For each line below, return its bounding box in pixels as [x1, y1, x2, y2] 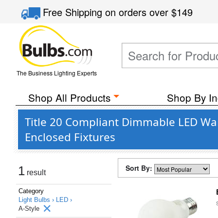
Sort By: [126, 163, 154, 173]
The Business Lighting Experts [16, 69, 97, 77]
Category [18, 187, 44, 195]
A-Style [18, 205, 41, 212]
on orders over [105, 5, 172, 19]
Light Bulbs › [18, 196, 56, 203]
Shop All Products [28, 90, 110, 105]
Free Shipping [43, 5, 106, 19]
